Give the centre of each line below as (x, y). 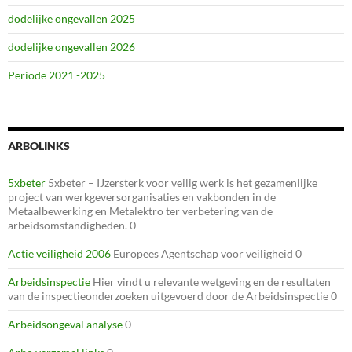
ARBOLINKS (39, 145)
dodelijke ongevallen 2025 (71, 18)
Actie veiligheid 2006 (59, 253)
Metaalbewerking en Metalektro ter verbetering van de (140, 211)
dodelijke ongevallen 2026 (71, 46)
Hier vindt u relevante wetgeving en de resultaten (211, 281)
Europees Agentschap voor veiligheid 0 (206, 253)
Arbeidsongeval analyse (65, 324)
